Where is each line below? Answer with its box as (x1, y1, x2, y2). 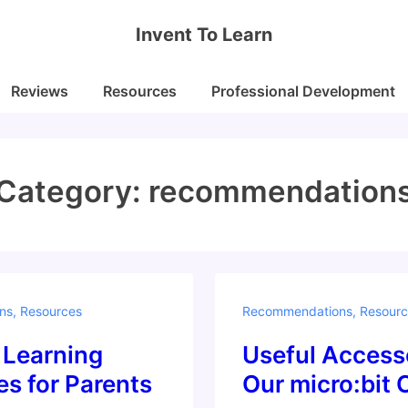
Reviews (11, 82, 68, 100)
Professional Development (211, 82, 395, 100)
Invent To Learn (136, 24, 272, 46)
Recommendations (241, 303, 352, 319)
